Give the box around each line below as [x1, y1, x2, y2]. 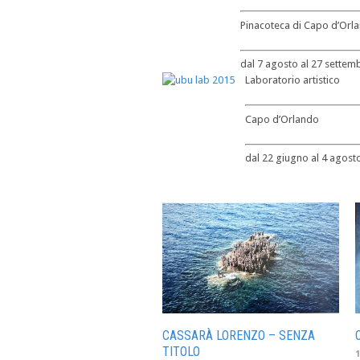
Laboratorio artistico [245, 74, 340, 86]
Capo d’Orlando [245, 112, 319, 125]
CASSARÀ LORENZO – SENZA [162, 327, 315, 343]
